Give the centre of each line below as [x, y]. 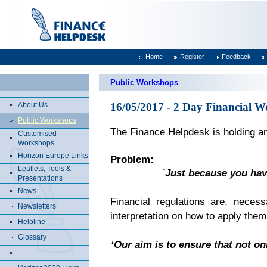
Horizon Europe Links [53, 156]
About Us [33, 105]
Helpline [32, 222]
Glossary [32, 237]
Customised [37, 133]
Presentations [40, 178]
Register [192, 57]
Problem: [132, 159]
